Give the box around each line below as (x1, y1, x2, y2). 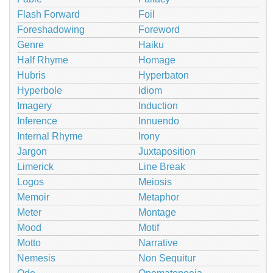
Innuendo (138, 115, 179, 126)
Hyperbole (17, 85, 62, 96)
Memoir (17, 191, 49, 202)
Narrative (138, 237, 178, 248)
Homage (138, 54, 175, 65)
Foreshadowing (17, 24, 85, 35)
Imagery (17, 100, 52, 111)
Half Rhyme (17, 54, 68, 65)
